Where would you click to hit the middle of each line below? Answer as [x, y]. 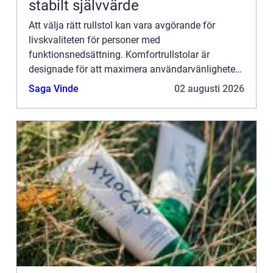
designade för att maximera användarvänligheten [135, 69]
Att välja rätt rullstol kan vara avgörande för [122, 25]
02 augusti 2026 [209, 88]
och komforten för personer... [90, 83]
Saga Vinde [54, 88]
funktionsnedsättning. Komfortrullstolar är [119, 54]
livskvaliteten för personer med [94, 40]
